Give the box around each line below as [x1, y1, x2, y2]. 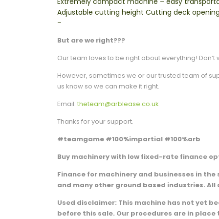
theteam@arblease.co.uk [77, 99, 159, 109]
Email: [57, 99, 77, 109]
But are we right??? [57, 36, 125, 45]
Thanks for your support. [57, 117, 133, 127]
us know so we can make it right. [57, 82, 159, 91]
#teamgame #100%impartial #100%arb [57, 134, 200, 144]
